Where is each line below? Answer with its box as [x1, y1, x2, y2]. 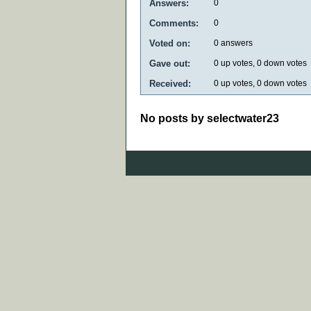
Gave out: [149, 58, 190, 69]
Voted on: [149, 37, 190, 49]
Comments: [149, 17, 199, 28]
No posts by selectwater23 [140, 112, 279, 124]
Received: [149, 78, 191, 89]
